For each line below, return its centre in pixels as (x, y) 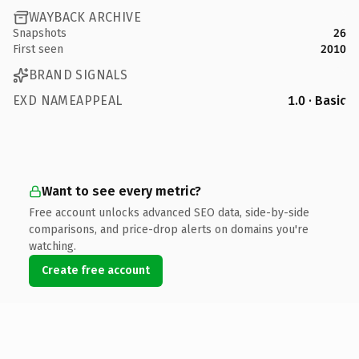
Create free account (96, 270)
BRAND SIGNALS (79, 75)
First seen (38, 49)
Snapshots (40, 33)
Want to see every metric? (121, 191)
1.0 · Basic (317, 100)
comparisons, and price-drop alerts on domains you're (169, 229)
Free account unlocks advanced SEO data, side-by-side (169, 212)
